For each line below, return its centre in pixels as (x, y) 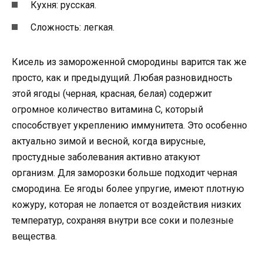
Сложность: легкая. (73, 27)
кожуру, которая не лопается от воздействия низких (127, 204)
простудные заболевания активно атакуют (106, 157)
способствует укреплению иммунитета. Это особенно (129, 125)
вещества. (34, 236)
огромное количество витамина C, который (107, 109)
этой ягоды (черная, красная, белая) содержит (112, 93)
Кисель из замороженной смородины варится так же (129, 62)
